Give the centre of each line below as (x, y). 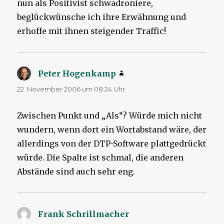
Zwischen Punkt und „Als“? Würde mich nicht (110, 116)
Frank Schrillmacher (84, 214)
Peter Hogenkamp (77, 74)
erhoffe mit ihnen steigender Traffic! (92, 31)
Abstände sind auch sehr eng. (76, 172)
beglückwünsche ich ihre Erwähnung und (102, 17)
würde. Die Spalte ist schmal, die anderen (100, 158)
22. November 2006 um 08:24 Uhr (71, 89)
